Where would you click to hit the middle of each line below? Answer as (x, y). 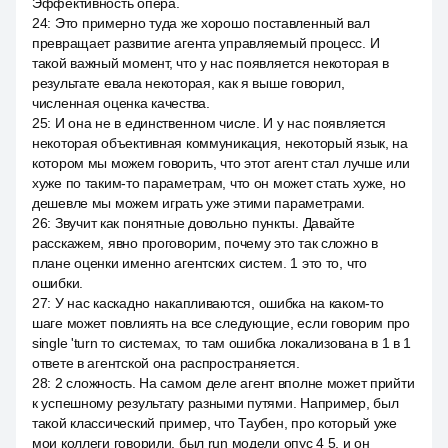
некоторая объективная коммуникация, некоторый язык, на (220, 143)
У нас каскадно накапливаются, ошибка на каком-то (219, 303)
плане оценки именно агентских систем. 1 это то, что (199, 263)
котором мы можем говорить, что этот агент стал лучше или (221, 163)
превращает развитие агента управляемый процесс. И (206, 43)
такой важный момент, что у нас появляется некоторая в (211, 63)
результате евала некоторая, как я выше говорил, (188, 83)
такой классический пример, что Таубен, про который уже (214, 423)
